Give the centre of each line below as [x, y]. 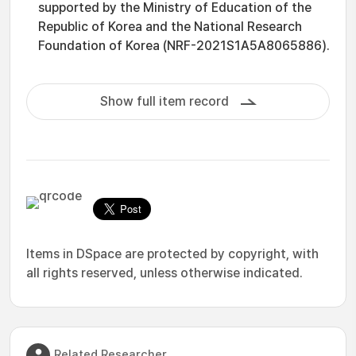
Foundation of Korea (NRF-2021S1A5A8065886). [184, 46]
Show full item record [164, 101]
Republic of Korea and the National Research [170, 27]
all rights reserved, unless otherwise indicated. [164, 273]
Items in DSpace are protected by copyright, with [172, 254]
